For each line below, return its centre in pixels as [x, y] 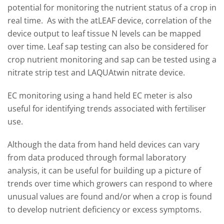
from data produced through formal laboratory [97, 158]
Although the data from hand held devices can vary [103, 145]
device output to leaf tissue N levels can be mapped [104, 34]
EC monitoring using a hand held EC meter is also [100, 96]
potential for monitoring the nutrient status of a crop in [112, 8]
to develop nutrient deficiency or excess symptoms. [105, 210]
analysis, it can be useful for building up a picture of [104, 171]
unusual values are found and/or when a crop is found [110, 197]
